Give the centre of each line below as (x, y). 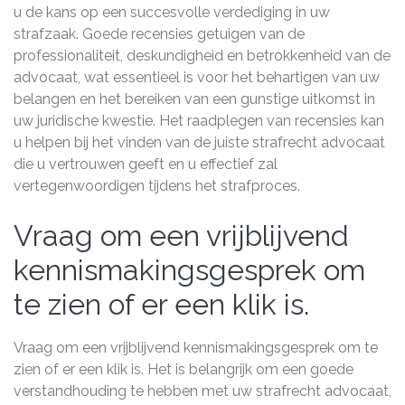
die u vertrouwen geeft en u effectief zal (146, 164)
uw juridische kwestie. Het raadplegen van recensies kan (199, 121)
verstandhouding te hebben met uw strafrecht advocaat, (202, 391)
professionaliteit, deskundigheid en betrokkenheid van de (202, 56)
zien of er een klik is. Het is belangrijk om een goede (184, 369)
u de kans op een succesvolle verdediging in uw (172, 12)
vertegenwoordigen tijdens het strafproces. (157, 186)
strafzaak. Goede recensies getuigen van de (159, 34)
